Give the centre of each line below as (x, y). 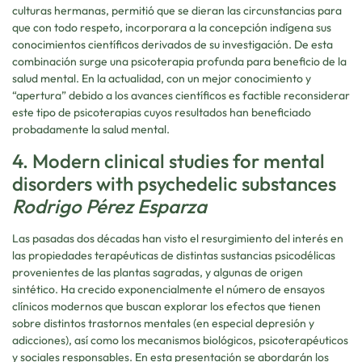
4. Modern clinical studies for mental (168, 161)
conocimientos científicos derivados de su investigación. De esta (173, 45)
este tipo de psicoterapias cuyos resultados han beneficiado (162, 113)
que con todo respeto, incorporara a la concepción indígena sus (172, 28)
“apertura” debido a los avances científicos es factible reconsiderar (181, 96)
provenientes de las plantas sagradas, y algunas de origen (158, 273)
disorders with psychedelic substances (174, 184)
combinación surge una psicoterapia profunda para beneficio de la (179, 62)
